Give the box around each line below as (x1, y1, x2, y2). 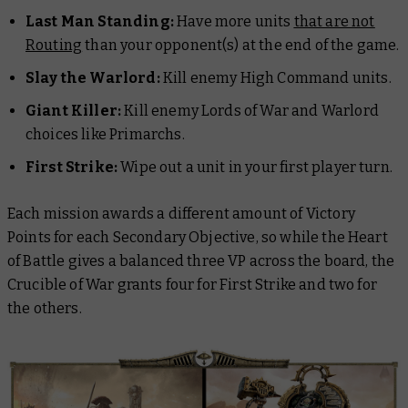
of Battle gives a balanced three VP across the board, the (7, 251, 395, 270)
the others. (7, 299, 85, 317)
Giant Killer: (25, 101, 122, 119)
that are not (293, 12, 375, 30)
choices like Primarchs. (25, 125, 185, 143)
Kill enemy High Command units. (159, 68, 392, 87)
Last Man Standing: (25, 12, 174, 30)
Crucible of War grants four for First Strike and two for (7, 275, 377, 293)
